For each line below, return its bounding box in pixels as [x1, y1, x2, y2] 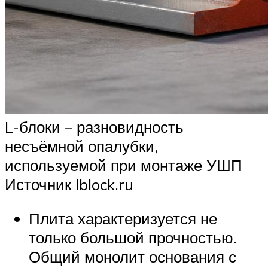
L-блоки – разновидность [5, 117, 184, 136]
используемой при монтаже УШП [5, 155, 242, 175]
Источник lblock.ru [5, 174, 133, 194]
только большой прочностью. [29, 228, 237, 248]
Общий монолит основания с [29, 247, 236, 267]
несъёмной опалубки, [5, 136, 158, 156]
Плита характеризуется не [29, 209, 217, 229]
